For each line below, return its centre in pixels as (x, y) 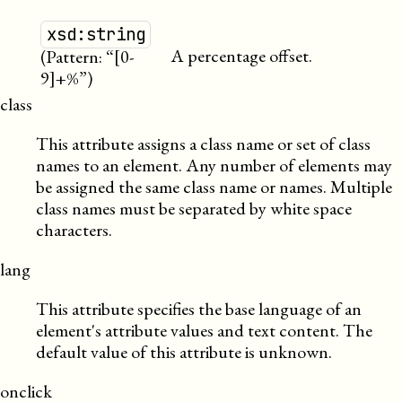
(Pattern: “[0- (87, 57)
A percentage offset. (241, 56)
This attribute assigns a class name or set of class (203, 144)
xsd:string (96, 35)
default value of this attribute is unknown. (184, 352)
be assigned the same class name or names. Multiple (214, 187)
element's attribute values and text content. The (204, 330)
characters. (74, 230)
